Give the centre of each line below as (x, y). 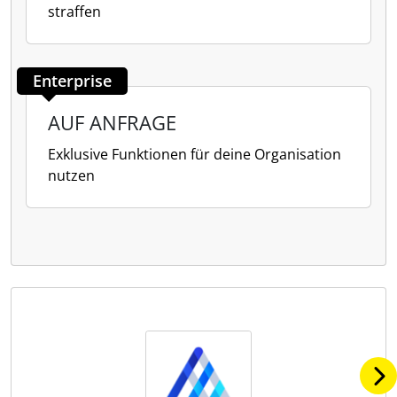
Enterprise (72, 81)
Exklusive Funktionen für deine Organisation (195, 154)
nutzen (71, 175)
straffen (74, 12)
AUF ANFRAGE (112, 122)
